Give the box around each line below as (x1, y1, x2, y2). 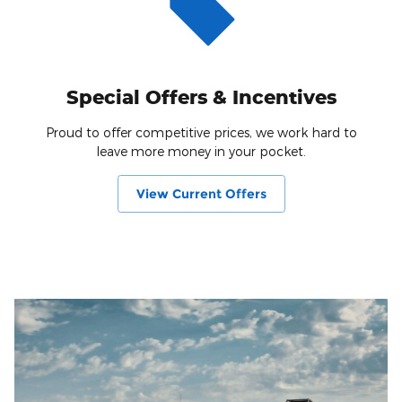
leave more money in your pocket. (96, 144, 306, 160)
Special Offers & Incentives (66, 85, 336, 109)
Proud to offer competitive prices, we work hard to (45, 125, 357, 141)
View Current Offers (135, 185, 267, 202)
